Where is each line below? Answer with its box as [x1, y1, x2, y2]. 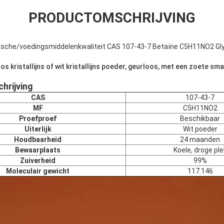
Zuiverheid [20, 156, 55, 164]
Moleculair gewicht [6, 166, 69, 175]
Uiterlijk [24, 124, 51, 133]
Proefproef [19, 114, 56, 122]
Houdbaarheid [14, 135, 61, 143]
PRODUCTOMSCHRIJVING [28, 9, 195, 26]
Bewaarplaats [15, 145, 60, 154]
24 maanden [180, 135, 220, 143]
